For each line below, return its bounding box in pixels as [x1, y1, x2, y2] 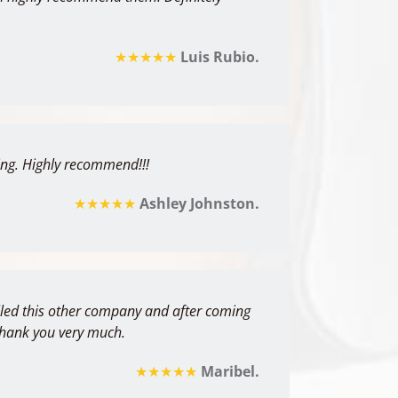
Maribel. [196, 362, 259, 382]
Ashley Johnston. [135, 194, 259, 214]
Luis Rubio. [176, 46, 259, 67]
